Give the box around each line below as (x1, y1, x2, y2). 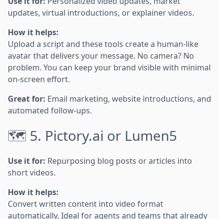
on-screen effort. (8, 73, 70, 85)
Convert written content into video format (8, 198, 163, 209)
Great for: (8, 93, 45, 104)
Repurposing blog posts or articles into (45, 155, 192, 166)
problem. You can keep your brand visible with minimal (8, 62, 211, 73)
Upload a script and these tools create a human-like (8, 38, 198, 49)
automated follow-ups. (8, 105, 92, 116)
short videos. (8, 167, 56, 178)
